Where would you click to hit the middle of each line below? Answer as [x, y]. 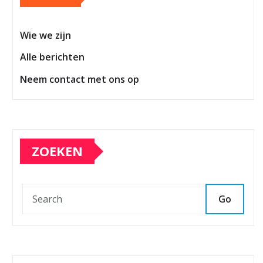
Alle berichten [52, 57]
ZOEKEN [57, 151]
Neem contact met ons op [80, 79]
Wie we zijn [45, 36]
